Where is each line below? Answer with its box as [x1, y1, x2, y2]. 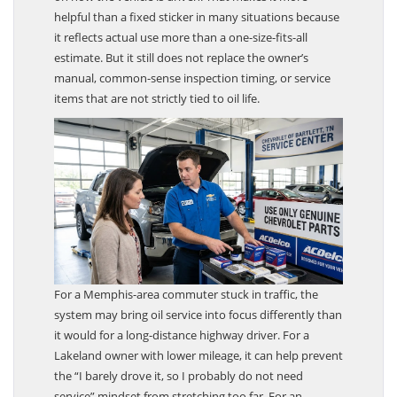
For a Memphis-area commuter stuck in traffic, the [54, 295, 318, 312]
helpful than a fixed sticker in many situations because [54, 18, 339, 35]
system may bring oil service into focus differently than [54, 315, 342, 332]
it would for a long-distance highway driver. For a [54, 336, 309, 353]
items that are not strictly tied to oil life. [54, 99, 260, 116]
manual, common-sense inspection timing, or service [54, 79, 331, 96]
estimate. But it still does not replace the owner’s [54, 58, 308, 75]
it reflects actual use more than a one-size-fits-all [54, 38, 307, 55]
